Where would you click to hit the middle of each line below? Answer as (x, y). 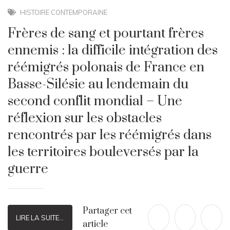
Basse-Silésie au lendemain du (98, 85)
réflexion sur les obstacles (85, 119)
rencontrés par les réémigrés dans (110, 136)
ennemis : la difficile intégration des (113, 51)
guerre (28, 169)
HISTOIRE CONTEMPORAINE (64, 13)
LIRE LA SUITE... (40, 218)
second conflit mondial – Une (95, 102)
